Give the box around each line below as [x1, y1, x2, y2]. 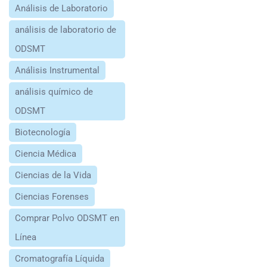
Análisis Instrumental [15, 64, 100, 76]
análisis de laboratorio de [15, 24, 116, 35]
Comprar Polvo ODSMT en [15, 212, 119, 223]
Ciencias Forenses [15, 191, 89, 202]
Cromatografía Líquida [15, 253, 104, 264]
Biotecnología [15, 126, 70, 138]
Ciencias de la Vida [15, 169, 91, 181]
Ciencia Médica [15, 148, 76, 159]
